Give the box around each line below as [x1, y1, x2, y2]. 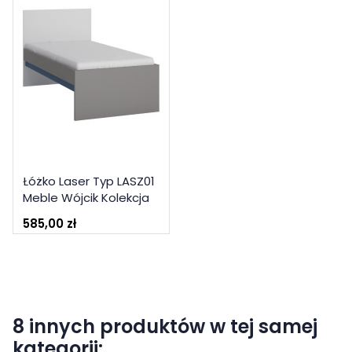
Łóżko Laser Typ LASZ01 [23, 172, 155, 189]
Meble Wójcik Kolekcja [23, 189, 149, 206]
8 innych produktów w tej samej [13, 313, 317, 339]
